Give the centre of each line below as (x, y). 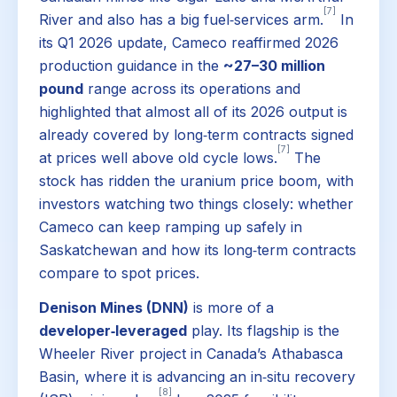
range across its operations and (192, 88)
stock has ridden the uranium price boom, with (196, 180)
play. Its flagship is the (263, 331)
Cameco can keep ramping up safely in (171, 226)
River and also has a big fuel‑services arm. (181, 19)
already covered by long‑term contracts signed (196, 134)
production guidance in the (131, 65)
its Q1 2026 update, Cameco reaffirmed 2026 (189, 42)
